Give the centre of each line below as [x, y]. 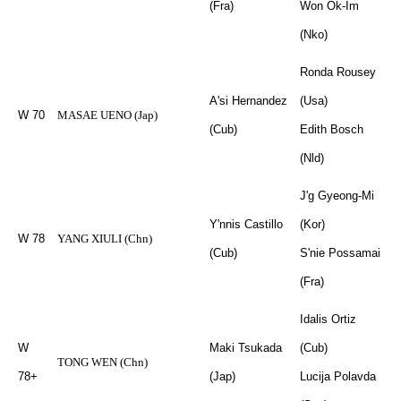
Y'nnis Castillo [246, 224]
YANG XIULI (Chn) [105, 239]
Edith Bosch [332, 129]
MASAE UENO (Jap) [107, 115]
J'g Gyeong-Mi [337, 196]
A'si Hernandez [248, 101]
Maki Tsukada [246, 348]
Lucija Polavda [338, 376]
